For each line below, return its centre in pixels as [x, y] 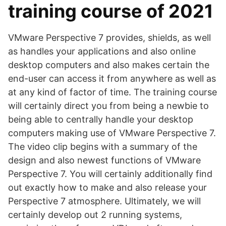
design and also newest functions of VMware [104, 160]
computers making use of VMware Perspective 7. [112, 133]
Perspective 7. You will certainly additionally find [110, 174]
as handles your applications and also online [102, 51]
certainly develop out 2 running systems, [95, 215]
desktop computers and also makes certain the [109, 65]
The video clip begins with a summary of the [103, 147]
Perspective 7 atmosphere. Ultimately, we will [104, 201]
